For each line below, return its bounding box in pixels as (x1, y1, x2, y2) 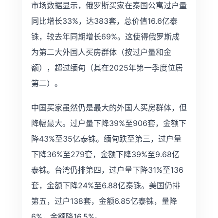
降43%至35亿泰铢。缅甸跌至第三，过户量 (31, 134, 182, 144)
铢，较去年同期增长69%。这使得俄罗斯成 (31, 32, 180, 42)
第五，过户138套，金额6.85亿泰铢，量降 (31, 196, 177, 206)
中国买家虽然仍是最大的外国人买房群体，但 (31, 103, 187, 113)
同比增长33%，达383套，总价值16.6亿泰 (31, 16, 178, 26)
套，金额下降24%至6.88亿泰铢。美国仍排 (31, 181, 180, 191)
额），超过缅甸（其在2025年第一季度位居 (31, 63, 183, 73)
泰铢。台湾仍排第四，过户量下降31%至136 (31, 165, 183, 175)
